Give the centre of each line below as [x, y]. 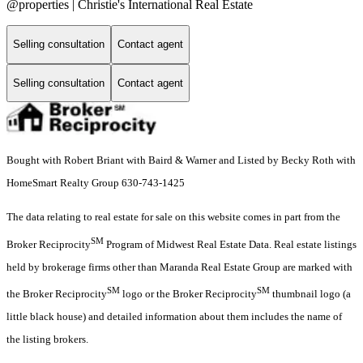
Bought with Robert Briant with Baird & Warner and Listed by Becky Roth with [181, 160]
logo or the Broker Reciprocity [188, 294]
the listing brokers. [47, 340]
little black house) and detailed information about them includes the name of [174, 317]
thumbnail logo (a [310, 294]
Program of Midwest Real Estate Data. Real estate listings [230, 244]
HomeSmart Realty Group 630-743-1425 [96, 183]
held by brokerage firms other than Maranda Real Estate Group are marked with [179, 267]
